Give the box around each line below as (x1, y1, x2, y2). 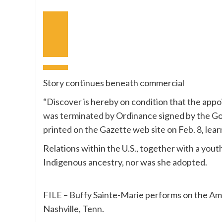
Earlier (55, 17, 77, 27)
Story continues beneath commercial (43, 77, 184, 88)
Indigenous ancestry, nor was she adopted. (43, 156, 207, 167)
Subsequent (55, 40, 95, 50)
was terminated (43, 110, 104, 121)
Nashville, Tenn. (43, 203, 104, 214)
